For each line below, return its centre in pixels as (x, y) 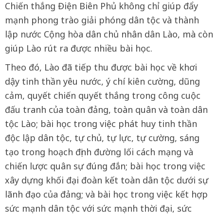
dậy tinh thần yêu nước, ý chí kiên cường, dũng (102, 81)
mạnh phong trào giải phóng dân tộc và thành (102, 20)
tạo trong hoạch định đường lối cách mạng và (99, 152)
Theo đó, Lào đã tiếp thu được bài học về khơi (101, 67)
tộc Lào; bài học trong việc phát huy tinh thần (101, 123)
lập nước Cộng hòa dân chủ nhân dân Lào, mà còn (109, 34)
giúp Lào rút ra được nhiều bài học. (79, 48)
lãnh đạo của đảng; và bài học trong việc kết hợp (106, 194)
